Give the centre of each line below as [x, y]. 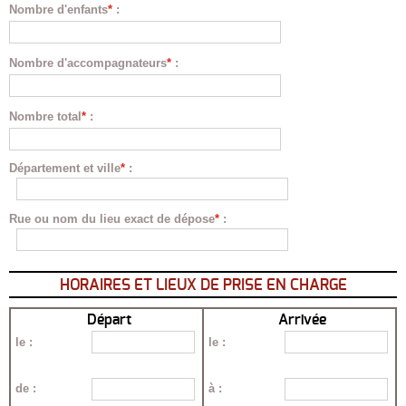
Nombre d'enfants [58, 9]
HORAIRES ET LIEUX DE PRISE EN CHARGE [203, 285]
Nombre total [45, 116]
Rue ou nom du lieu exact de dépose [112, 219]
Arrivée [302, 320]
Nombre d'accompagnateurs [88, 63]
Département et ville [65, 168]
